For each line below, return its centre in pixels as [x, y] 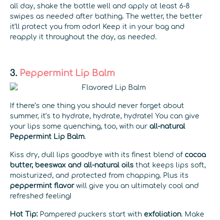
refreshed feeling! [41, 196]
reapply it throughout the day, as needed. [83, 37]
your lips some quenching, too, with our [80, 126]
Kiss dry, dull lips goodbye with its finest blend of [97, 155]
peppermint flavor [42, 186]
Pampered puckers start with [92, 214]
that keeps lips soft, [170, 165]
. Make [193, 214]
